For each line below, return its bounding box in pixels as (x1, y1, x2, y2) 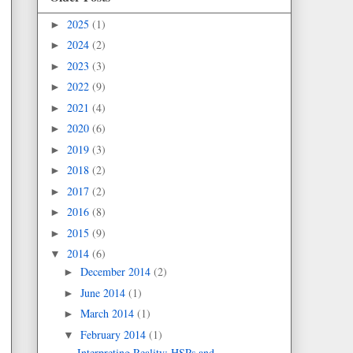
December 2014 (80, 264, 154, 280)
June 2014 (80, 284, 128, 300)
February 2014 (80, 326, 149, 342)
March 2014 (80, 306, 137, 321)
